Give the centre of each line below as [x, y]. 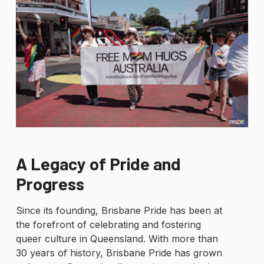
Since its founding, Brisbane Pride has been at [119, 210]
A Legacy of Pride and [98, 163]
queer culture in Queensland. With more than [117, 238]
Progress [50, 183]
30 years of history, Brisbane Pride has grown [119, 253]
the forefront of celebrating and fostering [108, 224]
